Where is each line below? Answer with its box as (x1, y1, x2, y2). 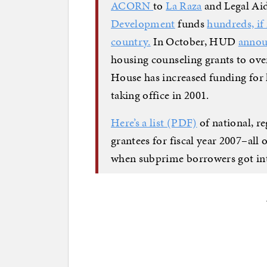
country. (111, 33, 151, 49)
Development (111, 15, 175, 32)
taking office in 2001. (111, 86, 209, 103)
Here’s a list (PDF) (111, 114, 197, 131)
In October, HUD (150, 33, 238, 49)
